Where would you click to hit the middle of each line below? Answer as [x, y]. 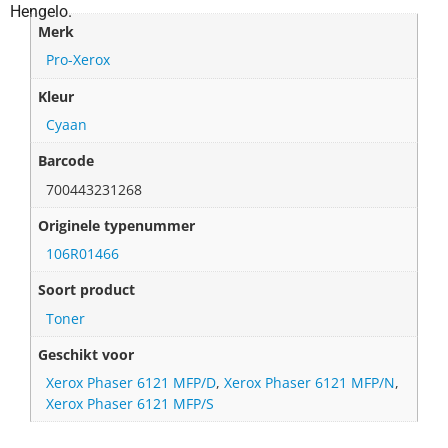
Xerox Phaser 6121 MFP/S [130, 404]
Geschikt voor [86, 354]
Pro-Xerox [78, 60]
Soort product [87, 290]
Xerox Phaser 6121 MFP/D [131, 383]
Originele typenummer [117, 225]
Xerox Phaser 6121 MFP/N [310, 383]
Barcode [66, 161]
